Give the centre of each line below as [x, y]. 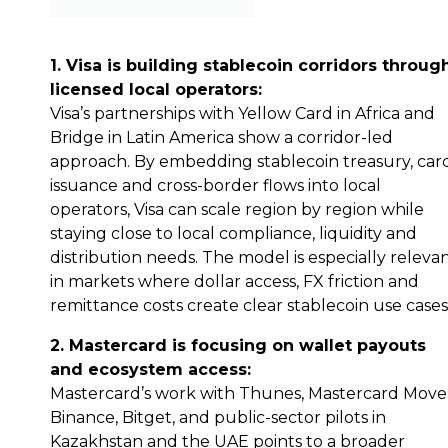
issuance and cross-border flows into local [215, 186]
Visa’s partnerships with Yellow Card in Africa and [242, 114]
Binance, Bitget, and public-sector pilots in [218, 418]
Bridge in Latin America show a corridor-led [221, 138]
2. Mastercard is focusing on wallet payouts [238, 346]
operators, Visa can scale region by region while [237, 210]
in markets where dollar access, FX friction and [234, 282]
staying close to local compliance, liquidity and [233, 234]
